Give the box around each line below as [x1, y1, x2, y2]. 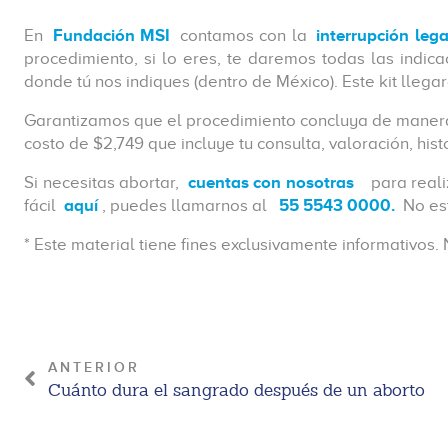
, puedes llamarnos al [102, 196, 275, 215]
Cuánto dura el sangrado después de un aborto [48, 379, 425, 401]
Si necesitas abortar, [24, 173, 184, 192]
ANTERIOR [48, 359, 140, 376]
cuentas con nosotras [187, 173, 355, 192]
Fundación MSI [52, 26, 176, 45]
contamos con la [179, 26, 307, 45]
